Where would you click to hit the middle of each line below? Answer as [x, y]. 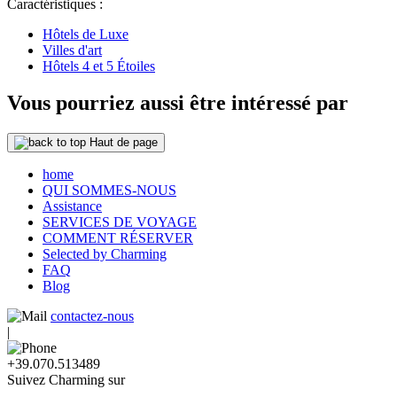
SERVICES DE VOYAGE [120, 222]
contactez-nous [92, 316]
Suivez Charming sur [66, 380]
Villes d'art [72, 50]
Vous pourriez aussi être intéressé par [178, 103]
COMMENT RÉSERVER [118, 238]
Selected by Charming [105, 254]
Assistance [72, 206]
